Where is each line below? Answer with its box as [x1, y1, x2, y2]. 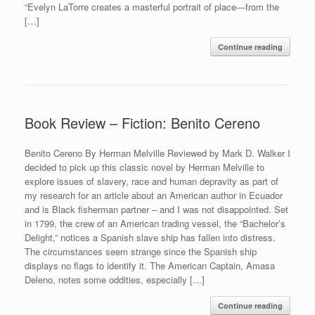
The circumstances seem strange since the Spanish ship [25, 244, 257, 258]
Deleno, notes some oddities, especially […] [25, 272, 205, 286]
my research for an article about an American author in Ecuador [25, 188, 283, 202]
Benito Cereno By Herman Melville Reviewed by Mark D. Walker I [25, 146, 290, 160]
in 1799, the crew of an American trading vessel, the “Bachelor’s [25, 216, 285, 230]
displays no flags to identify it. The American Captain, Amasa [25, 258, 275, 272]
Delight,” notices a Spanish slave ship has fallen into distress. [25, 230, 276, 244]
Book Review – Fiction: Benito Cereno [25, 112, 260, 133]
